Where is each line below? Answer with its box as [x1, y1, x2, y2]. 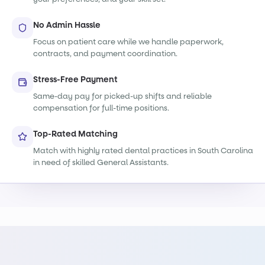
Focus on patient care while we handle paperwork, [33, 37, 224, 47]
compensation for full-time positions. [33, 103, 169, 113]
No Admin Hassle [33, 20, 101, 31]
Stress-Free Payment [33, 74, 118, 85]
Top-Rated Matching [33, 128, 118, 140]
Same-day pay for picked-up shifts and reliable [33, 91, 212, 101]
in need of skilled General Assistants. [33, 157, 169, 167]
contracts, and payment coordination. [33, 49, 177, 59]
